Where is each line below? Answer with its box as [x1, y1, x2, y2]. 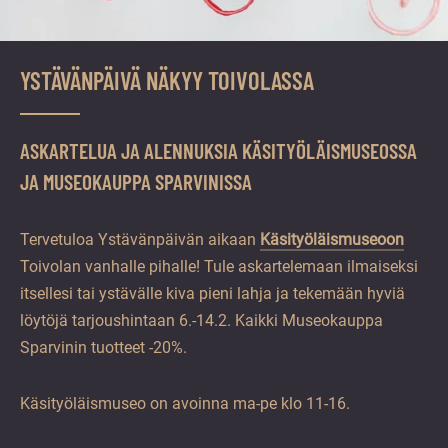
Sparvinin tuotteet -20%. [20, 337, 187, 357]
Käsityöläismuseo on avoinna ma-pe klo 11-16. [20, 393, 350, 413]
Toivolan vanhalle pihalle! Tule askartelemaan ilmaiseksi [20, 256, 418, 276]
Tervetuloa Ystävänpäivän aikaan [20, 229, 260, 249]
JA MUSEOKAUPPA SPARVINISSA [20, 168, 252, 194]
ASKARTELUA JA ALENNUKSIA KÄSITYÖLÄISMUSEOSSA [20, 137, 417, 163]
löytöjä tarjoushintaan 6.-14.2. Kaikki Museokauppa [20, 310, 383, 330]
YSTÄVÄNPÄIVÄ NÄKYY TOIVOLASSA [20, 64, 314, 95]
